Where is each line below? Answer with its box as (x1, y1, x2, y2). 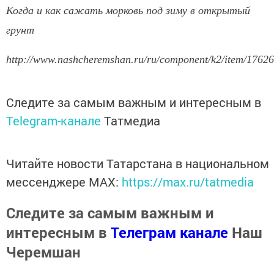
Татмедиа (104, 113, 160, 129)
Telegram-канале (6, 113, 101, 129)
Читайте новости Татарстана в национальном (6, 155, 269, 172)
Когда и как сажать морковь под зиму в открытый (6, 4, 250, 17)
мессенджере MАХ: (6, 174, 122, 190)
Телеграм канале (111, 223, 228, 243)
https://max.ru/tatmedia (122, 174, 254, 190)
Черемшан (6, 242, 81, 262)
